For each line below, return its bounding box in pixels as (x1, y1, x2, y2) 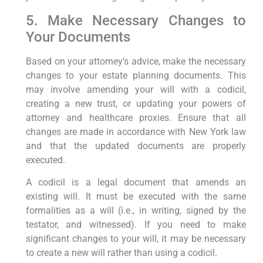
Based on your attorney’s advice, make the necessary (25, 56, 246, 68)
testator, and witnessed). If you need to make (25, 219, 246, 231)
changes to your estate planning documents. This (25, 70, 246, 82)
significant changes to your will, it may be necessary (25, 233, 246, 245)
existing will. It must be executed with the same (25, 191, 246, 203)
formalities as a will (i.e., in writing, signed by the (25, 205, 246, 217)
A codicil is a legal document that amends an (25, 177, 246, 188)
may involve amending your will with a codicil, (25, 84, 246, 96)
